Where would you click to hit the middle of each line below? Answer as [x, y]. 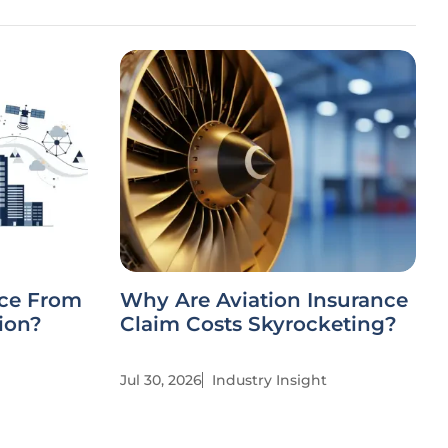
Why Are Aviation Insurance [264, 300]
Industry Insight [269, 380]
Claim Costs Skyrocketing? [258, 324]
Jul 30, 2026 [161, 380]
